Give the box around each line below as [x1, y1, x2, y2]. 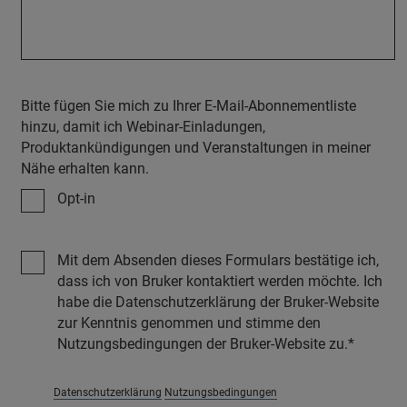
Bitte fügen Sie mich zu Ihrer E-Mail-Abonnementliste [21, 96, 356, 114]
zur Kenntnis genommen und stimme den [57, 313, 321, 332]
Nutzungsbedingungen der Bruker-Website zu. [57, 334, 348, 352]
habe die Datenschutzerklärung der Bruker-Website [57, 293, 379, 311]
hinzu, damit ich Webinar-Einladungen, [21, 117, 265, 135]
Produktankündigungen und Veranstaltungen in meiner [21, 138, 371, 156]
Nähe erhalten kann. [21, 159, 149, 177]
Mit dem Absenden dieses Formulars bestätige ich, [57, 251, 379, 269]
